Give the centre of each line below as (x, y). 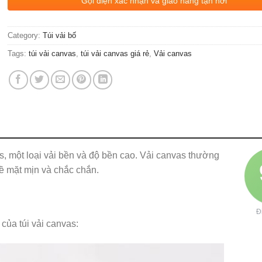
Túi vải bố (60, 36)
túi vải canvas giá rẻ (115, 54)
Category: (25, 36)
